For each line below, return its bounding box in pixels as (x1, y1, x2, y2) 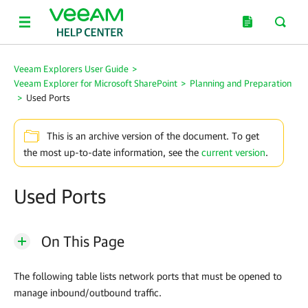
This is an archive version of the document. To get (47, 130, 259, 142)
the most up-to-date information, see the (23, 146, 201, 158)
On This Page (41, 232, 124, 250)
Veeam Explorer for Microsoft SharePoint (14, 78, 177, 89)
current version (201, 146, 265, 158)
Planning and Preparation (190, 78, 291, 89)
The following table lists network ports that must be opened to (14, 269, 282, 282)
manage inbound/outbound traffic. (14, 286, 162, 298)
